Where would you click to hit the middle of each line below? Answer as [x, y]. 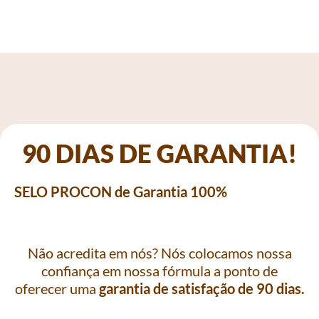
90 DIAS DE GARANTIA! [159, 153]
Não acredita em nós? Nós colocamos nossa [159, 252]
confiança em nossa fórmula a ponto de [159, 270]
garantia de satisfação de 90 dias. [202, 288]
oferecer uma [57, 288]
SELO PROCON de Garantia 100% [121, 191]
